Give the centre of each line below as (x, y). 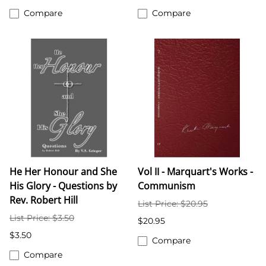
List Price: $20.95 (173, 204)
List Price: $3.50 (42, 218)
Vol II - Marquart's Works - (195, 172)
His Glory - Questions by (63, 186)
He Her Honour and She (63, 172)
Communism (167, 186)
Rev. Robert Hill (44, 200)
